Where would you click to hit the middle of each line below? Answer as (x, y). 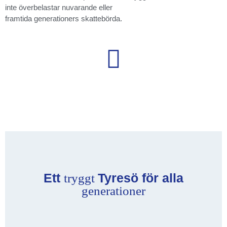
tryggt (81, 178)
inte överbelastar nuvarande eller (59, 7)
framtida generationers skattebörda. (64, 18)
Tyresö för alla (141, 178)
